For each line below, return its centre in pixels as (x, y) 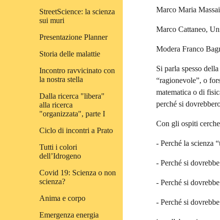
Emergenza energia (69, 215)
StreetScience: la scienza (77, 12)
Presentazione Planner (73, 37)
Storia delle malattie (70, 54)
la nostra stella (61, 79)
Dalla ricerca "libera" (72, 96)
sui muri (52, 20)
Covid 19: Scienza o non (78, 173)
